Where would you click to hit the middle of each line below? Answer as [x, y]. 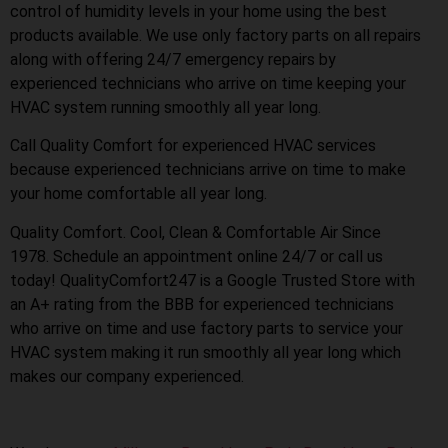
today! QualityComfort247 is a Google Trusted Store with [212, 280]
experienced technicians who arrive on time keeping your [208, 83]
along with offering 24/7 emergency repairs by [173, 59]
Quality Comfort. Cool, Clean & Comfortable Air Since [195, 232]
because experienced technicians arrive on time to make [208, 170]
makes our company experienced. [127, 376]
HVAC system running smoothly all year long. [165, 107]
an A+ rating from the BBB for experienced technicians [202, 304]
